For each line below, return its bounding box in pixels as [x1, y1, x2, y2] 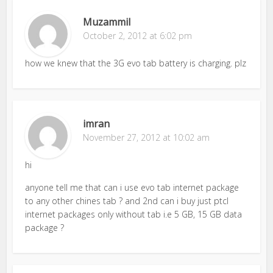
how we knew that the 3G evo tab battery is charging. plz [25, 57, 247, 69]
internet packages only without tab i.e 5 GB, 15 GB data [25, 208, 243, 220]
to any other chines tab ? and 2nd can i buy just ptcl [25, 194, 229, 207]
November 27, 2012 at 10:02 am [83, 131, 210, 143]
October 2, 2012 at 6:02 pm [83, 29, 193, 41]
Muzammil [83, 15, 131, 29]
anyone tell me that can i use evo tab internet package [25, 181, 239, 193]
